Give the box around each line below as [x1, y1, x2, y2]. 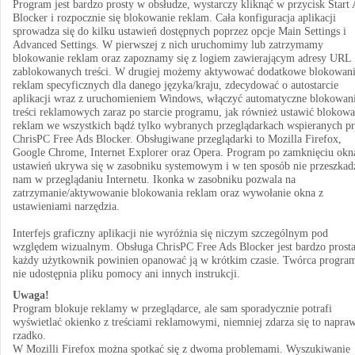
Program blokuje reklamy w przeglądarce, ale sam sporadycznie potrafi [13, 303, 332, 315]
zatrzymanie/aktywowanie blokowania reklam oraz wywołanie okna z [13, 187, 323, 199]
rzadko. [13, 330, 46, 342]
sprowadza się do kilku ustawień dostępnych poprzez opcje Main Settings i [13, 25, 346, 37]
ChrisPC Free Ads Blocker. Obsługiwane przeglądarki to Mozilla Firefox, [13, 133, 342, 145]
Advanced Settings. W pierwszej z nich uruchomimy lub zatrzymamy [13, 39, 323, 51]
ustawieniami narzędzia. [13, 200, 120, 212]
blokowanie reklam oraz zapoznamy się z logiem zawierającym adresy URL [13, 52, 351, 64]
